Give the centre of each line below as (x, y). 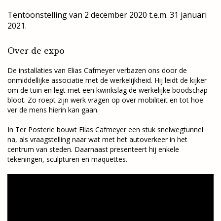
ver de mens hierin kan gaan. (53, 110)
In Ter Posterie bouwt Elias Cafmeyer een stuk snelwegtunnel (105, 129)
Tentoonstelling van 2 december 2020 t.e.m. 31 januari (107, 15)
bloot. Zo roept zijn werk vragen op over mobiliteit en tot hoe (105, 100)
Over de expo (36, 51)
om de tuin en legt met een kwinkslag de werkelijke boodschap (108, 90)
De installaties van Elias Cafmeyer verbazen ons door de (97, 70)
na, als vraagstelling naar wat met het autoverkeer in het (97, 139)
